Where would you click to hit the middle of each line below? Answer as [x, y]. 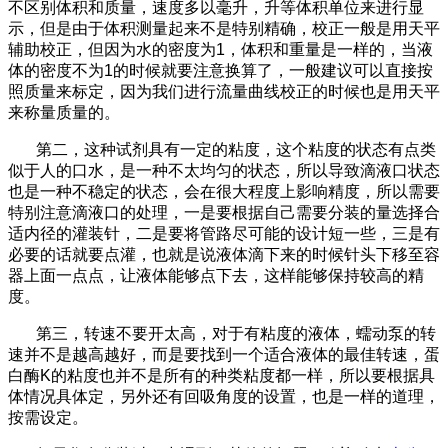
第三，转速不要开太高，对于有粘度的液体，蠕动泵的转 [236, 333]
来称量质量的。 [64, 112]
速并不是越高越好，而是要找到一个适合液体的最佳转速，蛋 [224, 354]
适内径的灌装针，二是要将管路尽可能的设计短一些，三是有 [224, 233]
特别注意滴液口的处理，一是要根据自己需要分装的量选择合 [224, 212]
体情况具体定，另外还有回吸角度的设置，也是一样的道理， [224, 396]
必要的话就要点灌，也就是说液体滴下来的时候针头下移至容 [224, 254]
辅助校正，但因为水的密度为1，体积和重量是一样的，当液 [220, 49]
